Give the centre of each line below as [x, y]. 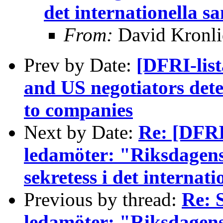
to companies [78, 110]
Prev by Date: [80, 65]
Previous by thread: [103, 199]
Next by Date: [81, 132]
